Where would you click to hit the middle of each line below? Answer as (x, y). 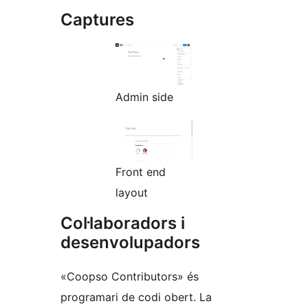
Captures (97, 20)
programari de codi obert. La (136, 297)
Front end (141, 172)
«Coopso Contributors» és (130, 276)
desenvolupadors (130, 242)
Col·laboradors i (123, 223)
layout (132, 192)
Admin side (144, 97)
